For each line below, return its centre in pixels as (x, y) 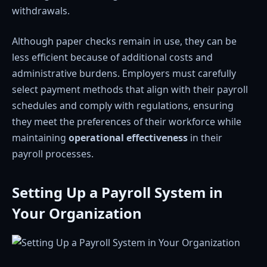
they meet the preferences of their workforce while (127, 122)
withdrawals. (41, 10)
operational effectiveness (128, 138)
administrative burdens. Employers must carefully (124, 74)
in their (205, 138)
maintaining (40, 138)
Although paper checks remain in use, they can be (124, 41)
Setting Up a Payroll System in (117, 192)
